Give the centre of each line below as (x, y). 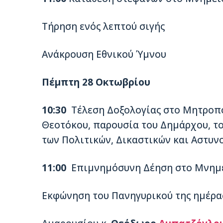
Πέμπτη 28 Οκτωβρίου (96, 82)
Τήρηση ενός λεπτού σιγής (103, 26)
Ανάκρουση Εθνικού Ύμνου (104, 54)
